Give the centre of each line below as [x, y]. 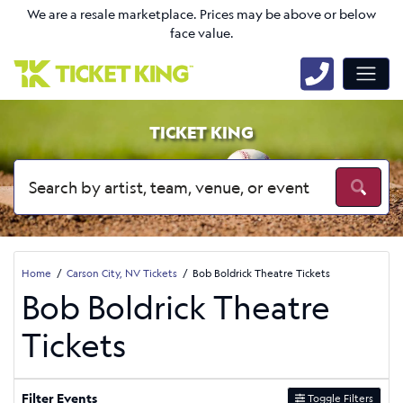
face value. [201, 33]
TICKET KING [201, 132]
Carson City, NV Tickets [122, 273]
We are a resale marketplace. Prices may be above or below [201, 14]
